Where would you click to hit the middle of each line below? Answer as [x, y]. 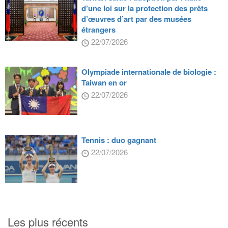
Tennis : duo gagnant [119, 140]
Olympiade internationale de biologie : [149, 72]
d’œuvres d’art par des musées [136, 19]
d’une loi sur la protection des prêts [144, 8]
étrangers [98, 30]
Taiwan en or [104, 83]
